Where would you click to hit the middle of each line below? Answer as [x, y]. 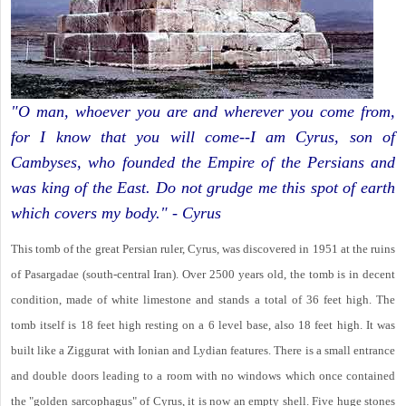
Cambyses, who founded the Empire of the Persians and [203, 163]
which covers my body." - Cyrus [116, 213]
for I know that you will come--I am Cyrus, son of [203, 137]
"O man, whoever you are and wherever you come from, [203, 112]
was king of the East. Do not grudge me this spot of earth [203, 188]
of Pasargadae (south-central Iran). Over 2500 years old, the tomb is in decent [203, 275]
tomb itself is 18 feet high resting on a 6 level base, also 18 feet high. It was [203, 325]
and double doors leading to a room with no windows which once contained [203, 376]
